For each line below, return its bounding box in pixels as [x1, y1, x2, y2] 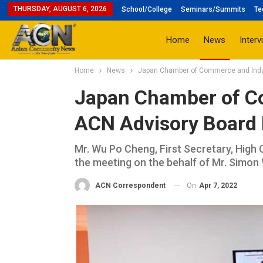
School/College [121, 5, 172, 14]
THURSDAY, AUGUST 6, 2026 [13, 5, 107, 13]
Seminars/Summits [180, 5, 245, 14]
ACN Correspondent [95, 181, 166, 190]
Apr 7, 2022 [199, 181, 237, 190]
